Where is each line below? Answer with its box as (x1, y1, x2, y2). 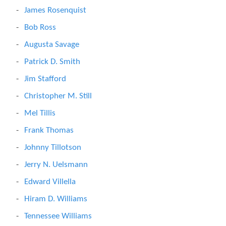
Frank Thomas (24, 126, 74, 135)
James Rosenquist (24, 6, 86, 15)
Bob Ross (24, 23, 56, 32)
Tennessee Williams (24, 212, 92, 220)
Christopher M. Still (24, 92, 92, 100)
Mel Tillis (24, 109, 55, 118)
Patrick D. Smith (24, 58, 80, 66)
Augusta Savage (24, 40, 79, 49)
